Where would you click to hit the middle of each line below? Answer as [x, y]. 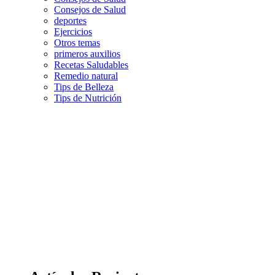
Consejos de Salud [90, 9]
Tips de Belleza [84, 87]
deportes [70, 20]
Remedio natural [86, 76]
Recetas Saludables [91, 64]
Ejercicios [73, 31]
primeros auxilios [87, 53]
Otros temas [77, 42]
